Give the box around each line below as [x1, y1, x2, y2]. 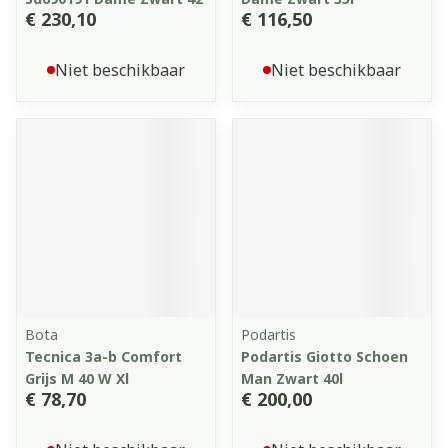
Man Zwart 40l [241, 369, 343, 388]
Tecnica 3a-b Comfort [25, 347, 182, 366]
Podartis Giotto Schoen [241, 347, 408, 366]
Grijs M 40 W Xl [25, 369, 129, 388]
